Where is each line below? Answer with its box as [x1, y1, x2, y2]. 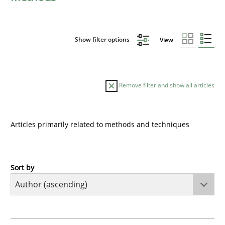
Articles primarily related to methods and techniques [11, 119, 189, 129]
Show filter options [75, 35, 131, 44]
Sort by [11, 162, 34, 172]
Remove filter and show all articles [118, 80, 214, 89]
